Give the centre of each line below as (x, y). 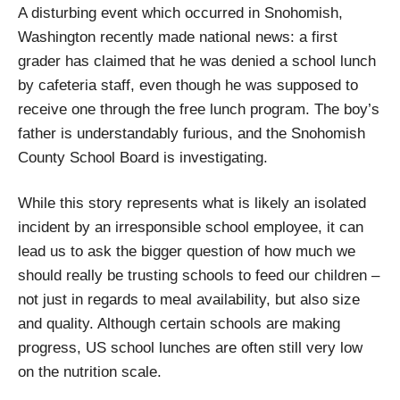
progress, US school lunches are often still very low (190, 347)
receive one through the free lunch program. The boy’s (199, 109)
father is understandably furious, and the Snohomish (192, 133)
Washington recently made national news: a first (178, 37)
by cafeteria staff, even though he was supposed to (188, 85)
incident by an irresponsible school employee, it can (191, 227)
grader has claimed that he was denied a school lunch (197, 61)
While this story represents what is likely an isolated (192, 203)
